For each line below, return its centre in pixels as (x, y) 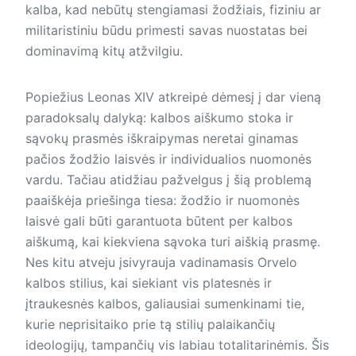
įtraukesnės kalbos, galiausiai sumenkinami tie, (165, 304)
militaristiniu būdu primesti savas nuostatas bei (166, 30)
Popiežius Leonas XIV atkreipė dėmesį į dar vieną (173, 97)
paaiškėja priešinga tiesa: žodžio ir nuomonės (163, 200)
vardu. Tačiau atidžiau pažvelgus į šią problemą (168, 180)
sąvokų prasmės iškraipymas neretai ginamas (162, 138)
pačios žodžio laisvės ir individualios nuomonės (168, 159)
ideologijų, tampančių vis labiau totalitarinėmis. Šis (177, 345)
